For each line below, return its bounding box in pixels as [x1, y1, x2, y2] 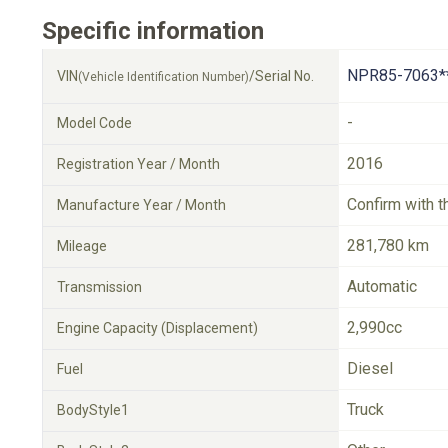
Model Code [57, 115, 132, 131]
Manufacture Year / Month [57, 197, 226, 213]
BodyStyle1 [57, 402, 129, 418]
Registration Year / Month [57, 156, 220, 172]
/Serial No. [249, 68, 314, 84]
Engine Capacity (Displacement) [57, 320, 258, 336]
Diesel [347, 359, 393, 378]
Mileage [57, 238, 107, 254]
